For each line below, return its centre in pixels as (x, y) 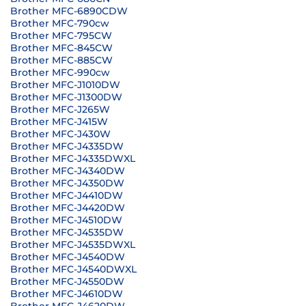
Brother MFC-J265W (60, 109)
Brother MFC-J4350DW (67, 183)
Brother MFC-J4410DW (67, 195)
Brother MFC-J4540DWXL (73, 269)
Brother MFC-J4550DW (67, 281)
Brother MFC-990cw (60, 72)
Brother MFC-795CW (61, 36)
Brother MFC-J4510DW (66, 220)
